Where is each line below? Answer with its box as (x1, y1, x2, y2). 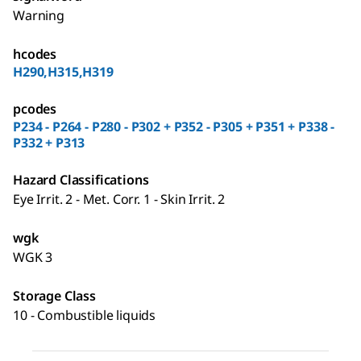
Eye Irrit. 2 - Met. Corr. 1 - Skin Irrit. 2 (13, 189, 226, 208)
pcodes (13, 99, 57, 118)
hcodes (13, 44, 57, 63)
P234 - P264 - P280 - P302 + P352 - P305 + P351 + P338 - (13, 117, 335, 135)
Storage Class (13, 286, 96, 305)
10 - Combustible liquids (13, 305, 156, 324)
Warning (13, 6, 64, 24)
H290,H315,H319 (13, 62, 114, 81)
